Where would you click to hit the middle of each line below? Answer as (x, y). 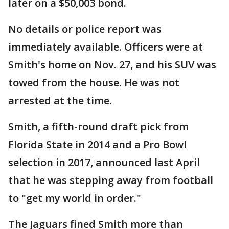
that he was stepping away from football (111, 180)
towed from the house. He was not (94, 83)
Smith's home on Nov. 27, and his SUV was (112, 65)
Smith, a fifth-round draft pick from (98, 127)
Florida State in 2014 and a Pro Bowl (97, 145)
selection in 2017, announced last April (104, 163)
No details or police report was (85, 29)
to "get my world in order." (75, 198)
